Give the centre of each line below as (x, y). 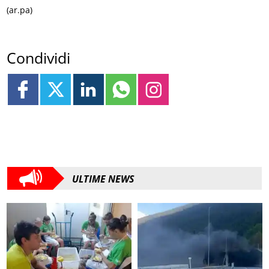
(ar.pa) (20, 10)
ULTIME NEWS (103, 179)
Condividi (39, 58)
